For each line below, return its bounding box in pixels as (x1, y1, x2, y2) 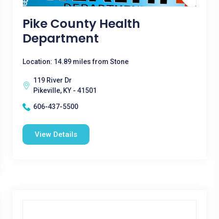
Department (22, 30, 99, 47)
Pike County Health (22, 15, 140, 32)
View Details (34, 130, 77, 139)
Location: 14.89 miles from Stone (22, 58, 129, 66)
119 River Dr (33, 76, 72, 84)
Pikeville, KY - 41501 (33, 87, 97, 94)
